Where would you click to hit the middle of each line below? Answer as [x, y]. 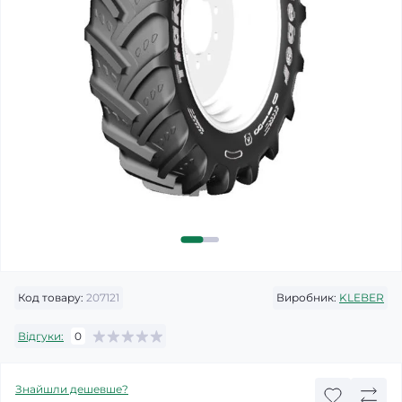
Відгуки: [41, 336]
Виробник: [306, 297]
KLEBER [362, 297]
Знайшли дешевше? [72, 389]
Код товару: [51, 297]
